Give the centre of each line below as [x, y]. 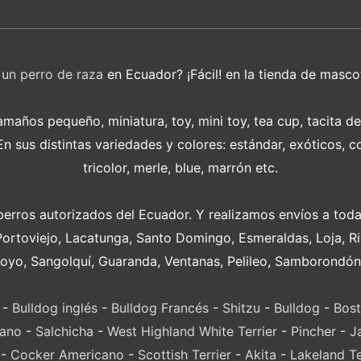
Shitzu [241, 308]
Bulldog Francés [160, 308]
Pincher [313, 332]
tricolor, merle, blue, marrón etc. [180, 168]
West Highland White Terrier [192, 332]
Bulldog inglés [55, 308]
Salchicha [64, 332]
